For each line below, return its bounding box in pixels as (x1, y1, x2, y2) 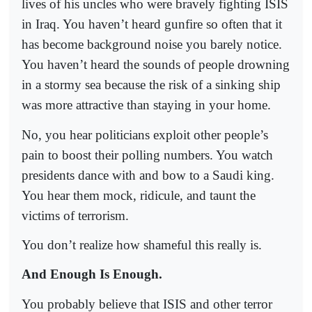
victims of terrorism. (22, 208, 129, 223)
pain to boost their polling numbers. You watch (22, 147, 273, 162)
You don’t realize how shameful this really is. (22, 237, 262, 253)
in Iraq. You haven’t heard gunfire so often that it (22, 17, 282, 32)
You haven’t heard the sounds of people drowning (22, 57, 290, 72)
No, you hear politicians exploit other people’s (22, 127, 268, 142)
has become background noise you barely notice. (22, 37, 282, 52)
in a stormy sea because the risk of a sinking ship (22, 77, 281, 93)
